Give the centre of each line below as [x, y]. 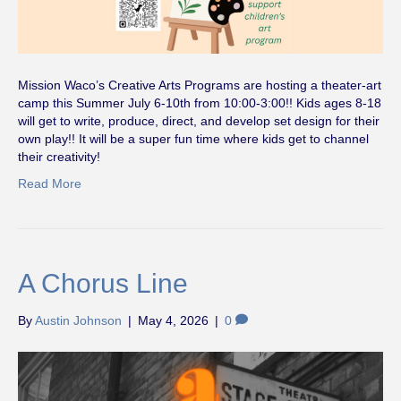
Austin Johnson [78, 320]
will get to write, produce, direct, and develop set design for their [199, 120]
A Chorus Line [103, 283]
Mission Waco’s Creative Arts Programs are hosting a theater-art [200, 85]
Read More [50, 183]
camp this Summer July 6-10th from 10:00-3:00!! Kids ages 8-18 [200, 102]
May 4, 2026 [173, 320]
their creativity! [59, 156]
